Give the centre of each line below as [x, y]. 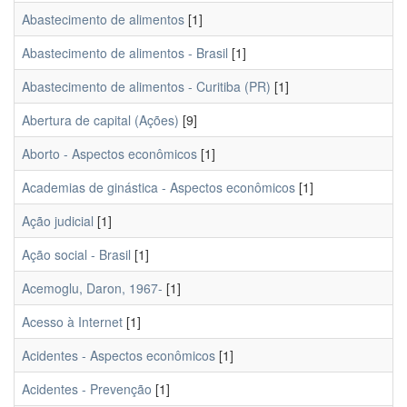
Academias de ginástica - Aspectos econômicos [159, 187]
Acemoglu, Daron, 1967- [92, 288]
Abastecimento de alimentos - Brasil [125, 53]
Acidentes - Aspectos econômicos [119, 355]
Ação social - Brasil [76, 254]
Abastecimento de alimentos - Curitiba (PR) [146, 86]
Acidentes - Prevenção [87, 389]
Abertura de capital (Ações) [100, 120]
